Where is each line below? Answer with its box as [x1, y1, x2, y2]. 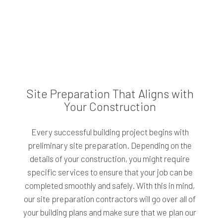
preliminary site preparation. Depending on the [28, 140, 192, 151]
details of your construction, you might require [30, 154, 190, 164]
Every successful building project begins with [31, 127, 189, 137]
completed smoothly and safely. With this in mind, [25, 180, 195, 191]
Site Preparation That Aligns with [26, 86, 194, 101]
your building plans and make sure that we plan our [23, 207, 197, 218]
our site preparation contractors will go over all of [24, 194, 196, 204]
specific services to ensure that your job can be [27, 167, 193, 177]
